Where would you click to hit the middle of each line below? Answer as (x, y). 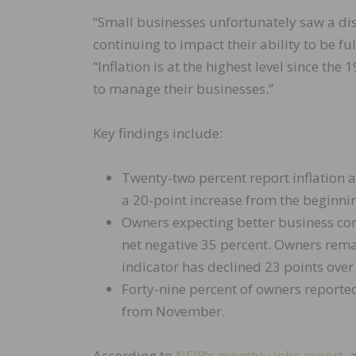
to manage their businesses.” (183, 89)
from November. (173, 311)
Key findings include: (158, 133)
